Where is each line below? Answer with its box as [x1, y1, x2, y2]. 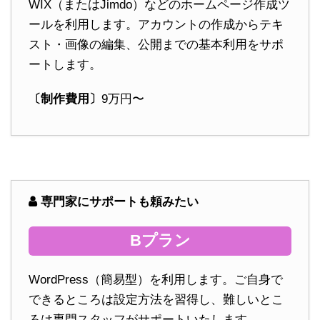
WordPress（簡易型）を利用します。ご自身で [29, 273, 283, 287]
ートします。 [29, 57, 101, 71]
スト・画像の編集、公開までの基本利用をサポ [29, 37, 284, 51]
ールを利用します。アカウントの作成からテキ [29, 17, 284, 31]
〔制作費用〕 [29, 91, 101, 106]
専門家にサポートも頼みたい [41, 194, 199, 209]
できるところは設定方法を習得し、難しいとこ [29, 293, 284, 307]
